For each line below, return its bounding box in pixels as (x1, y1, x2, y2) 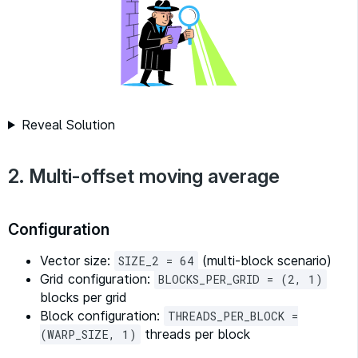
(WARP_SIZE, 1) (40, 326, 137, 342)
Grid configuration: (40, 270, 154, 287)
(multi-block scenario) (198, 252, 332, 268)
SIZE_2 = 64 (118, 253, 194, 268)
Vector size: (40, 252, 114, 268)
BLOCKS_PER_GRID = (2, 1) (158, 271, 323, 287)
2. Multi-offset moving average (8, 164, 280, 188)
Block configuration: (40, 307, 164, 324)
